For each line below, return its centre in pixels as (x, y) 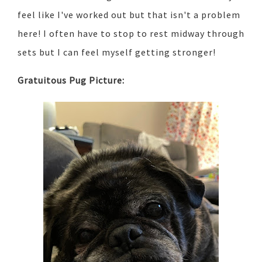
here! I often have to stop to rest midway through (131, 34)
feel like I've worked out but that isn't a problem (129, 15)
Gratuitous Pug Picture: (72, 80)
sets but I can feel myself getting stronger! (117, 52)
